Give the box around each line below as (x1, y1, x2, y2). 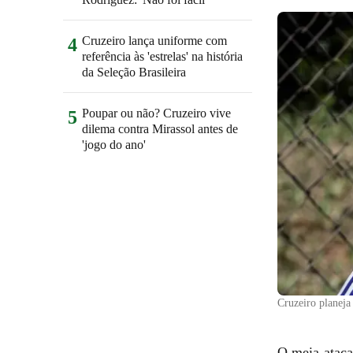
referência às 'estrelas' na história (82, 50, 243, 63)
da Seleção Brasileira (82, 65, 186, 79)
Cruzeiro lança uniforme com (82, 34, 227, 47)
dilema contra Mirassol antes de (82, 122, 238, 136)
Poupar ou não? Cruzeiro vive (82, 106, 231, 120)
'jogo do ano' (82, 138, 146, 151)
